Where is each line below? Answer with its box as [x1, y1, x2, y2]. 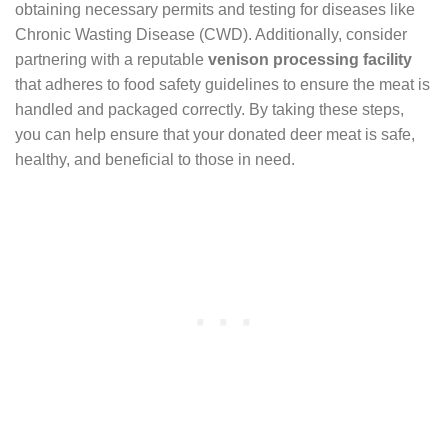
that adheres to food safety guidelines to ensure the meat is [15, 75, 430, 93]
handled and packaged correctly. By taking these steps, [15, 100, 404, 118]
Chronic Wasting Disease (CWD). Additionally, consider [15, 25, 407, 43]
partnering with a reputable [15, 50, 208, 68]
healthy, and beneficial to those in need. [15, 150, 295, 168]
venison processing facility [208, 50, 412, 68]
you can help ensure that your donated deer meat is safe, [15, 125, 415, 143]
